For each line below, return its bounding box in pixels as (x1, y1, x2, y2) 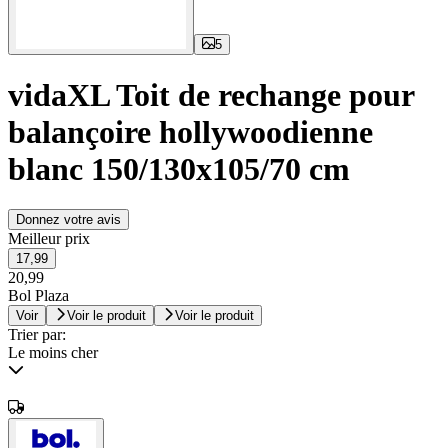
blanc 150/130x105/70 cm (8, 150, 350, 187)
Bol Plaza (8, 287, 69, 305)
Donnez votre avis (16, 212, 121, 228)
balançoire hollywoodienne (8, 113, 373, 150)
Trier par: (8, 326, 66, 344)
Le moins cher (8, 344, 98, 362)
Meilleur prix (8, 230, 90, 248)
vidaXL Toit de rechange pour (8, 76, 414, 113)
